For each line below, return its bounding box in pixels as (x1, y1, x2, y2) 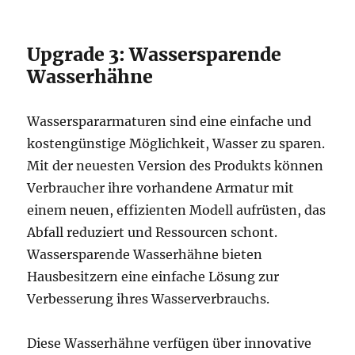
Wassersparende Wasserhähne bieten (27, 246, 263, 262)
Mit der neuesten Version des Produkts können (27, 157, 324, 174)
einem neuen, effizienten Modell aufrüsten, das (27, 201, 326, 218)
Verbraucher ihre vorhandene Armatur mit (27, 179, 295, 196)
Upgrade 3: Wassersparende (27, 42, 282, 66)
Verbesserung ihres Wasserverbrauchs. (27, 290, 270, 307)
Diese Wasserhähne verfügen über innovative (27, 334, 312, 351)
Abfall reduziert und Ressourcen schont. (27, 223, 278, 240)
